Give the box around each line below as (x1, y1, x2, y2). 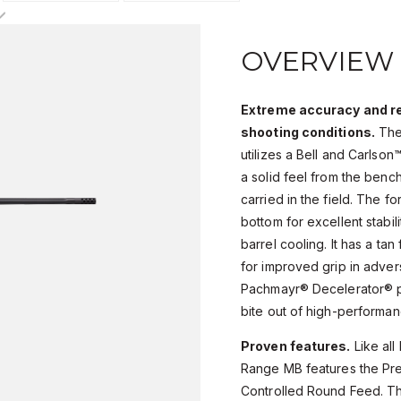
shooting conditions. (241, 124, 375, 141)
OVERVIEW (241, 45, 394, 79)
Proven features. (241, 338, 351, 354)
